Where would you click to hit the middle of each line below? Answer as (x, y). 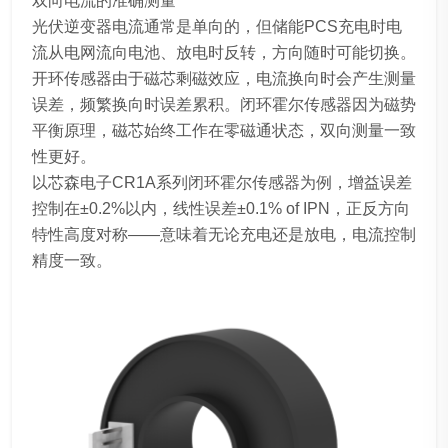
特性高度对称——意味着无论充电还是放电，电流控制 (224, 234)
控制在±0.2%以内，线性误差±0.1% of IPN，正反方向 (221, 208)
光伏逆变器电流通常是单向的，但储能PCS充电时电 (217, 26)
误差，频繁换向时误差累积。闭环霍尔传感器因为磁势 (224, 104)
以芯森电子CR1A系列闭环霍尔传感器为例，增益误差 (222, 182)
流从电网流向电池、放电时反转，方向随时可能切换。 (224, 52)
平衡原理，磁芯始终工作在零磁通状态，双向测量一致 (224, 130)
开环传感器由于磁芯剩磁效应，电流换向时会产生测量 (224, 78)
